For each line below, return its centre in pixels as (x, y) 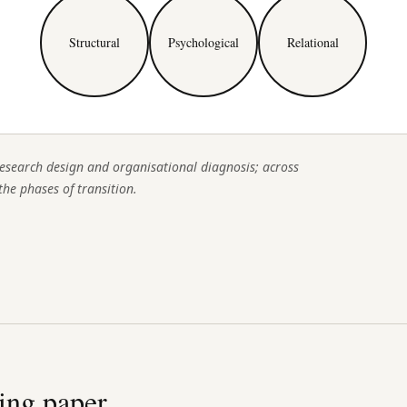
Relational (313, 42)
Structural (94, 42)
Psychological (203, 42)
